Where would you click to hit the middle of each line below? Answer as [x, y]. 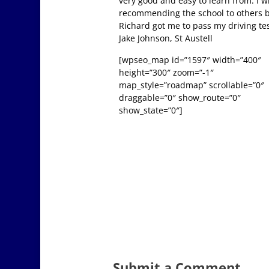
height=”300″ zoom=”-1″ [167, 73]
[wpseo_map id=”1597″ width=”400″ [190, 60]
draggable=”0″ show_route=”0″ [180, 98]
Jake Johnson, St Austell [166, 38]
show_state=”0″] [151, 110]
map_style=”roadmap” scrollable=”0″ [192, 85]
